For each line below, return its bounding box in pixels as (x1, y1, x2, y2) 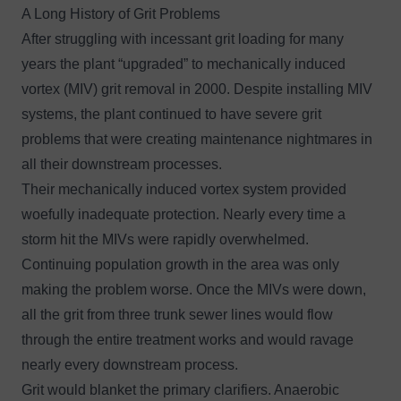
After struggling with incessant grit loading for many (21, 30, 344, 47)
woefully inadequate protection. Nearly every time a (21, 206, 346, 222)
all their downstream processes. (21, 156, 222, 172)
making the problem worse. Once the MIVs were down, (21, 281, 366, 297)
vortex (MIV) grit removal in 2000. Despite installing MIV (21, 81, 372, 97)
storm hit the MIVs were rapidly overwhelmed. (21, 231, 309, 247)
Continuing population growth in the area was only (21, 256, 339, 272)
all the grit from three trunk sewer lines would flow (21, 306, 333, 322)
